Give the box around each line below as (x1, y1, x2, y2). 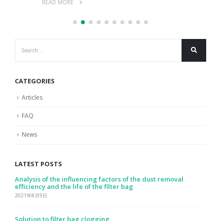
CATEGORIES (15, 76, 55, 85)
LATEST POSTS (15, 159, 62, 168)
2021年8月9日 (15, 191, 47, 199)
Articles (22, 93, 42, 102)
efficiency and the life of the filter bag (15, 182, 133, 191)
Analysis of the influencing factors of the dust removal (15, 174, 184, 184)
